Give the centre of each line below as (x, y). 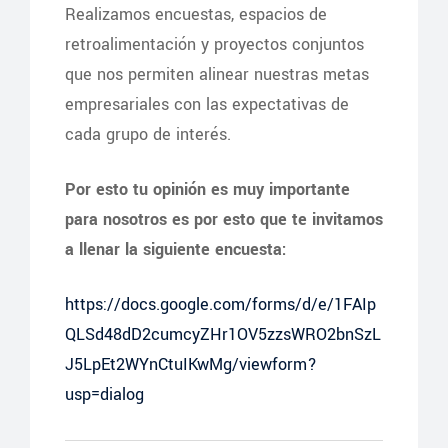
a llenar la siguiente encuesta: (176, 249)
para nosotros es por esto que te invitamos (224, 219)
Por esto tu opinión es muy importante (207, 189)
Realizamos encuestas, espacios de (196, 14)
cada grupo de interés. (148, 134)
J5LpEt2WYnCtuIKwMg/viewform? (191, 364)
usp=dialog (104, 394)
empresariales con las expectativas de (207, 104)
